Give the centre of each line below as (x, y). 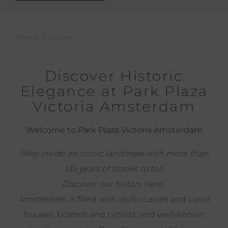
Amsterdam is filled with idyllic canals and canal (114, 199)
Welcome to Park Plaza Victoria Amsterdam (114, 130)
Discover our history (103, 184)
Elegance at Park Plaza (114, 91)
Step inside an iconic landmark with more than (114, 153)
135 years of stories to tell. (114, 168)
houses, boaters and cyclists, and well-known (114, 214)
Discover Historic (114, 76)
